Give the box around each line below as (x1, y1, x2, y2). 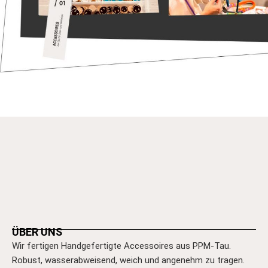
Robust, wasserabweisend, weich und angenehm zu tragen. (12, 255, 245, 266)
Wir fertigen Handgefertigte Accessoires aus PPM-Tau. (12, 240, 231, 252)
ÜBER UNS (12, 226, 62, 239)
